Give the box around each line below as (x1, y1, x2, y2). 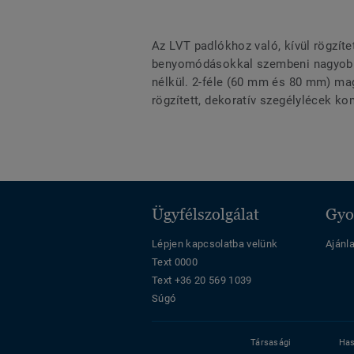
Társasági (250, 337, 292, 348)
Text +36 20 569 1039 (152, 274, 252, 287)
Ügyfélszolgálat (152, 205, 259, 224)
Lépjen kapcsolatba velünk (152, 238, 278, 250)
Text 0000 (152, 256, 198, 269)
